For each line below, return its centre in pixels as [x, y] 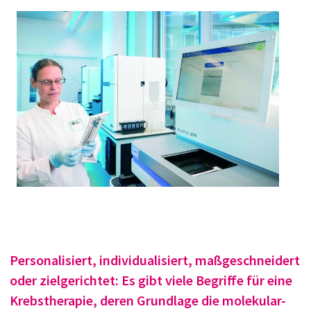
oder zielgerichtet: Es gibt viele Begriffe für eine [151, 280]
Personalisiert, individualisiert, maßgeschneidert [155, 260]
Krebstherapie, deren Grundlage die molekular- [148, 301]
